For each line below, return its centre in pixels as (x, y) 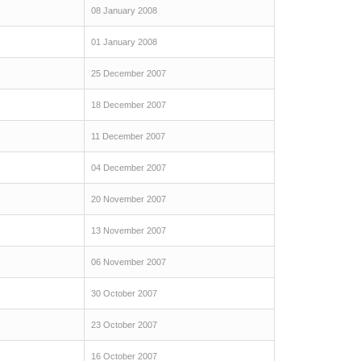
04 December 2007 (129, 168)
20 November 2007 (129, 199)
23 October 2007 (124, 325)
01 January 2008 (124, 42)
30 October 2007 (124, 293)
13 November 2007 (129, 230)
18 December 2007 (129, 105)
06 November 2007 (129, 262)
